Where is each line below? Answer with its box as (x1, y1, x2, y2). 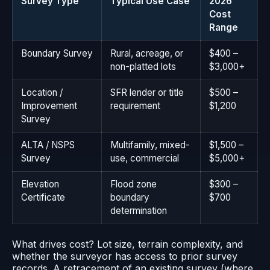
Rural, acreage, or (110, 48, 183, 60)
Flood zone (110, 178, 157, 190)
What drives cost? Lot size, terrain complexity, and (12, 237, 243, 250)
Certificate (21, 192, 65, 204)
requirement (110, 100, 160, 112)
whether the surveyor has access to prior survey (12, 250, 237, 262)
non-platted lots (110, 61, 176, 73)
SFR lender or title (110, 87, 184, 99)
